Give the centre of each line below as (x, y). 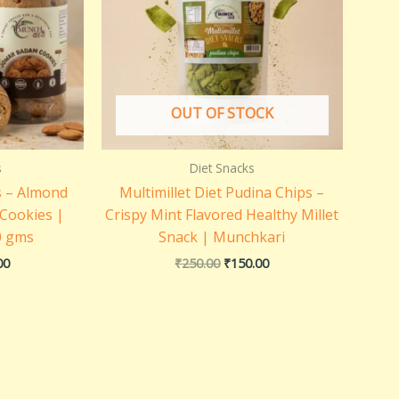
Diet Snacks (222, 168)
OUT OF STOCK (222, 114)
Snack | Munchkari (222, 237)
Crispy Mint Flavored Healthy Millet (222, 215)
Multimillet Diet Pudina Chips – (222, 193)
